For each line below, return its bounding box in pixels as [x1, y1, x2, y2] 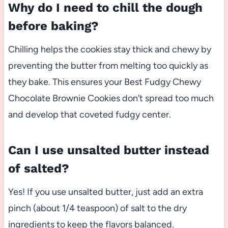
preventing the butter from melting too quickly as [8, 60, 208, 72]
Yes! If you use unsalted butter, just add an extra [8, 186, 203, 198]
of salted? [8, 161, 69, 176]
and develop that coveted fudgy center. [8, 109, 171, 121]
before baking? [8, 19, 99, 34]
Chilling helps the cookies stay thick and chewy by [8, 44, 211, 55]
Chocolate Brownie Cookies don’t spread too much [8, 93, 214, 104]
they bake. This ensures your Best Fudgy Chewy [8, 76, 201, 88]
